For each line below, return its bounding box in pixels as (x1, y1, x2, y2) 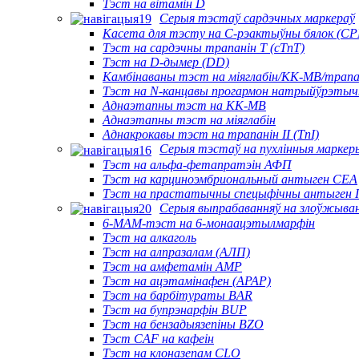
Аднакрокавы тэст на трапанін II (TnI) (103, 127, 319, 142)
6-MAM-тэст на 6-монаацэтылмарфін (103, 216, 315, 230)
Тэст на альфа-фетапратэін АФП (103, 157, 292, 171)
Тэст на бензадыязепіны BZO (103, 317, 264, 331)
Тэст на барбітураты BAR (103, 288, 252, 302)
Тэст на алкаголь (103, 230, 196, 244)
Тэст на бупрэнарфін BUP (103, 302, 247, 317)
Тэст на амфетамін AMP (103, 259, 242, 273)
